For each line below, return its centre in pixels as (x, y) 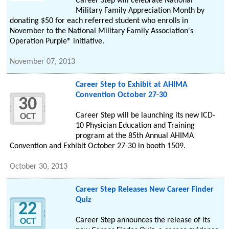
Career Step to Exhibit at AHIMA (131, 85)
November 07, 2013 (43, 62)
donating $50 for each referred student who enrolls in (99, 21)
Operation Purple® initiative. (57, 42)
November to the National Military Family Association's (102, 31)
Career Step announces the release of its (143, 221)
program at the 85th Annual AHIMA (134, 136)
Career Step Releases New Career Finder (144, 190)
